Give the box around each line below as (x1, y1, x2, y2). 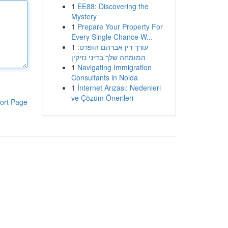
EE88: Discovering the (77, 1, 149, 11)
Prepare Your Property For (77, 21, 163, 32)
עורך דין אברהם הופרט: (77, 42, 148, 52)
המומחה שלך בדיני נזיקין (71, 52, 146, 62)
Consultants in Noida (71, 72, 138, 82)
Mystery (71, 11, 97, 21)
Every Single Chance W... (71, 32, 153, 42)
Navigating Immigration (77, 62, 152, 72)
